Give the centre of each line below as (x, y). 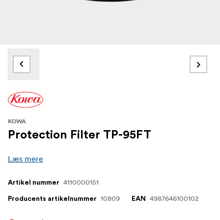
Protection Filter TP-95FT (80, 135)
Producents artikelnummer (52, 199)
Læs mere (26, 158)
